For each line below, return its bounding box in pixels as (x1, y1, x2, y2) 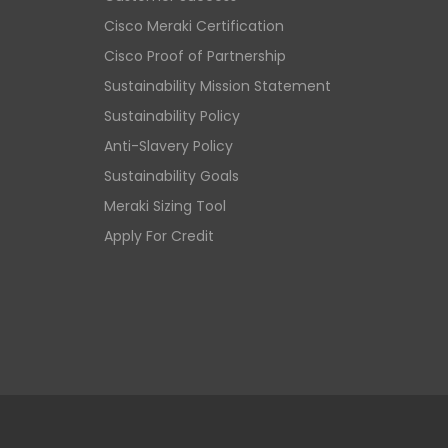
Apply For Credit (104, 225, 214, 246)
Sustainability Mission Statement (104, 75, 331, 96)
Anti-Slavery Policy (104, 135, 233, 156)
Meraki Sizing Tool (104, 195, 226, 216)
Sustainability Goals (104, 165, 239, 186)
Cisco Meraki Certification (104, 15, 284, 36)
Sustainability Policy (104, 105, 240, 126)
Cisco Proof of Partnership (104, 45, 286, 66)
